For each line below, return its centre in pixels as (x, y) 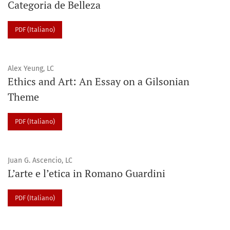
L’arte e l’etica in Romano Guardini (87, 173)
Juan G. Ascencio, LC (40, 160)
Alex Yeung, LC (31, 68)
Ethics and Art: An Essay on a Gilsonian (99, 81)
